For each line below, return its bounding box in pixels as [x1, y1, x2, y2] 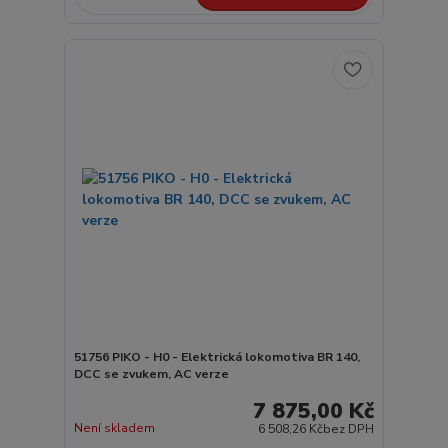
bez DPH [323, 420, 375, 437]
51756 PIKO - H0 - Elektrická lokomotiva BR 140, [73, 349, 360, 366]
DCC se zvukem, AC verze [73, 366, 229, 383]
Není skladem [73, 419, 155, 436]
